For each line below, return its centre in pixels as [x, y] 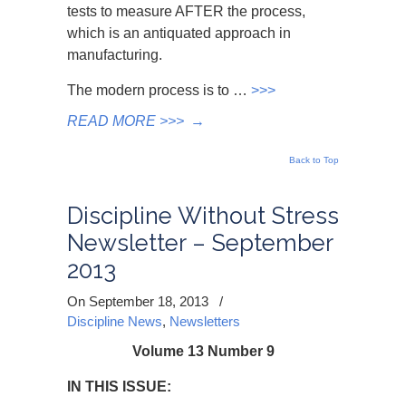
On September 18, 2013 [140, 301]
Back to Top [314, 160]
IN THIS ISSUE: [119, 387]
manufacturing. [115, 55]
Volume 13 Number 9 [203, 351]
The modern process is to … [159, 90]
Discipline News [115, 321]
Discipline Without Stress [203, 216]
